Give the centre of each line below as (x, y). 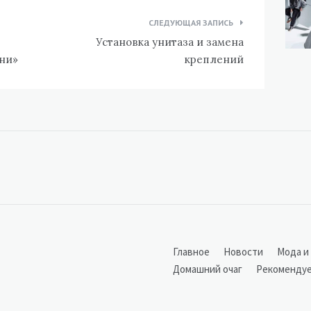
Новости (243, 252)
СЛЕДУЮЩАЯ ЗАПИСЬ (191, 23)
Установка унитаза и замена (169, 42)
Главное (191, 252)
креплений (214, 59)
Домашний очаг (208, 269)
